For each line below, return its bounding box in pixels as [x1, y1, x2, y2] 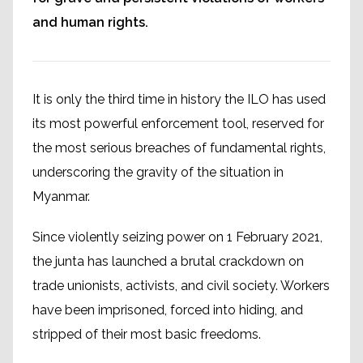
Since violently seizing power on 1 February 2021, [32, 229, 322, 246]
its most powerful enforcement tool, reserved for [32, 116, 324, 132]
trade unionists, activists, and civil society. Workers [32, 278, 330, 294]
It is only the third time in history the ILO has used [32, 92, 326, 108]
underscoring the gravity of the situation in [32, 164, 284, 181]
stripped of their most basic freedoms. [32, 327, 261, 343]
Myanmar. [32, 189, 90, 205]
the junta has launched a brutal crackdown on [32, 254, 304, 270]
